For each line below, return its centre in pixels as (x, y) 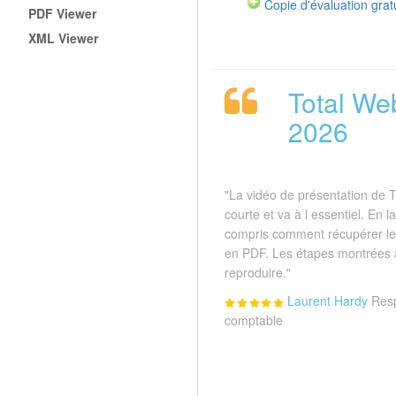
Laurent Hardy (327, 301)
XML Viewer (64, 38)
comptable (254, 320)
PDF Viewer (63, 13)
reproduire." (258, 273)
